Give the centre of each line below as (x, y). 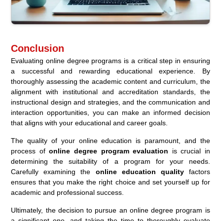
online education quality (140, 171)
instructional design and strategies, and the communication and (110, 102)
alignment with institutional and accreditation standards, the (110, 92)
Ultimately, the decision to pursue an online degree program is (110, 210)
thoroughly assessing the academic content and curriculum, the (110, 81)
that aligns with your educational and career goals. (90, 123)
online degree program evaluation (109, 151)
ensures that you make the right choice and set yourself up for (110, 182)
